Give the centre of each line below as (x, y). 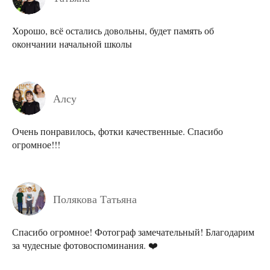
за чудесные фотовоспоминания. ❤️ (85, 245)
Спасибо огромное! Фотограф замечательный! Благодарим (133, 231)
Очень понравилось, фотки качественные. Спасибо (118, 131)
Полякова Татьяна (95, 199)
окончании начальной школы (72, 43)
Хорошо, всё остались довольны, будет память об (113, 30)
